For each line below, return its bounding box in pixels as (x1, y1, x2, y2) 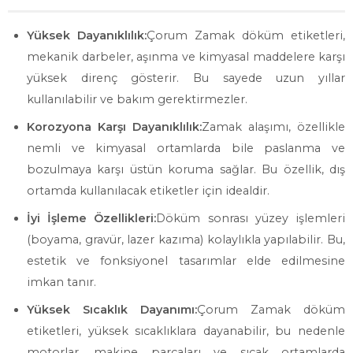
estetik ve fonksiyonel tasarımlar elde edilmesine (27, 254, 345, 268)
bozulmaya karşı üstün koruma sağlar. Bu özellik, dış (27, 162, 345, 176)
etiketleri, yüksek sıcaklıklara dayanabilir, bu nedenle (27, 324, 345, 338)
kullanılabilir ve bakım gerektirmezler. (27, 92, 247, 106)
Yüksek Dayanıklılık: (27, 28, 147, 43)
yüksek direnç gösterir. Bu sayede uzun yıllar (27, 71, 345, 85)
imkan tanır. (27, 275, 96, 289)
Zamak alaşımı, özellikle (202, 120, 345, 134)
